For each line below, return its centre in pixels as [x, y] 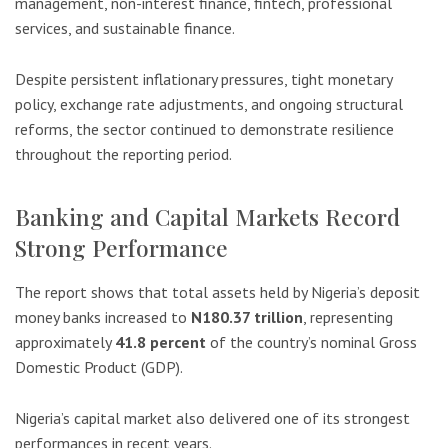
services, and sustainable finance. [125, 28]
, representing [348, 317]
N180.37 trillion [247, 317]
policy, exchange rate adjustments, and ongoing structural [209, 104]
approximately [65, 342]
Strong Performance [121, 248]
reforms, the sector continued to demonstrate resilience [204, 129]
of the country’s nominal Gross [311, 342]
